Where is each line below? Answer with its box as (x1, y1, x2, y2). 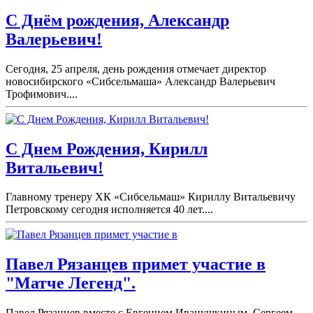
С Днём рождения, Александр (6, 10, 229, 29)
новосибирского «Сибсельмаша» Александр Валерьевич (6, 75, 275, 87)
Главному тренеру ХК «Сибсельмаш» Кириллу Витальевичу (6, 191, 296, 203)
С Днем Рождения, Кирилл (6, 139, 208, 158)
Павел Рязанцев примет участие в (6, 255, 265, 274)
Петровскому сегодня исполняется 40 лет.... (6, 203, 213, 216)
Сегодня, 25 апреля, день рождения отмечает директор (6, 62, 266, 75)
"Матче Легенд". (6, 274, 136, 293)
